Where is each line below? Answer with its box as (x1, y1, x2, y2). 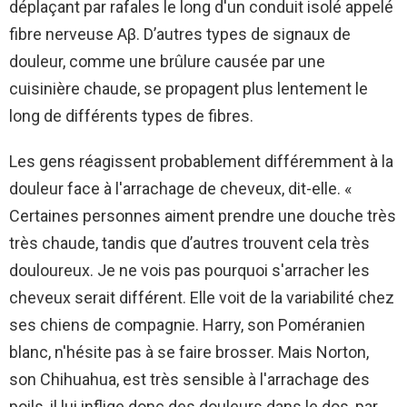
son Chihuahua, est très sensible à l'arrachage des (9, 369, 370, 389)
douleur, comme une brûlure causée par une (9, 51, 325, 71)
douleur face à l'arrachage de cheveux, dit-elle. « (9, 178, 352, 198)
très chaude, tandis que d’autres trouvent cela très (9, 233, 370, 253)
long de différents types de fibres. (9, 105, 253, 125)
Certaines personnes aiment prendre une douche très (9, 205, 396, 225)
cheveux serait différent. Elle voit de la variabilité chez (9, 287, 394, 307)
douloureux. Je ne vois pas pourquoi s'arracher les (9, 260, 370, 280)
